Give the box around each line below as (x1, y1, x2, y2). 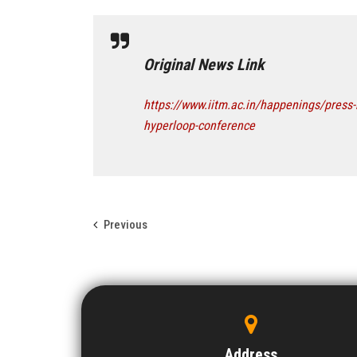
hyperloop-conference (143, 117, 255, 133)
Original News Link (143, 54, 265, 74)
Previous (104, 217, 147, 232)
